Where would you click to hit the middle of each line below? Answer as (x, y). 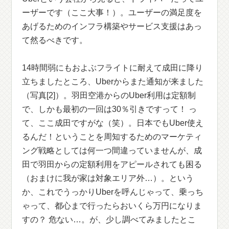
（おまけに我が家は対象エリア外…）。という (108, 178)
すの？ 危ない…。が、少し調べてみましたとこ (109, 220)
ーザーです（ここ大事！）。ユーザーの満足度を (112, 13)
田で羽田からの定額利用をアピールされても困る (112, 164)
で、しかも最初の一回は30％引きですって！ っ (110, 109)
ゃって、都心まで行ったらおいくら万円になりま (112, 206)
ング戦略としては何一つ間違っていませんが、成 (112, 151)
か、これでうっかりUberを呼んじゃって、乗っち (113, 192)
